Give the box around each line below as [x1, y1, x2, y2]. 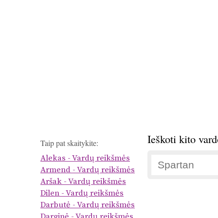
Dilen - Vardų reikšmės [40, 188, 124, 199]
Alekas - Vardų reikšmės [40, 153, 130, 163]
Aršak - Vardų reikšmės [40, 177, 126, 187]
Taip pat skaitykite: [40, 138, 98, 148]
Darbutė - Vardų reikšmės [40, 200, 135, 210]
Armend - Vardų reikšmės [40, 165, 135, 175]
